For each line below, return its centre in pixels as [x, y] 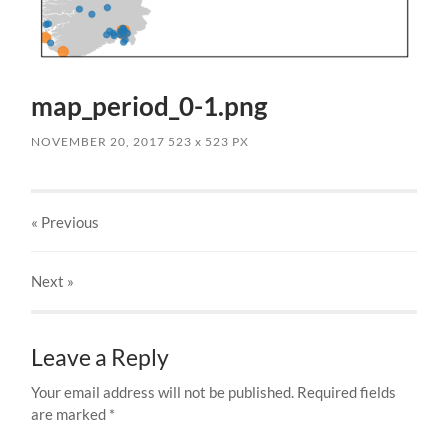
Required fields [347, 392]
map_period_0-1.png [149, 106]
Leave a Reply [100, 358]
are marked [70, 414]
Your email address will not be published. [163, 392]
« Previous [65, 222]
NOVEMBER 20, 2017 [98, 142]
